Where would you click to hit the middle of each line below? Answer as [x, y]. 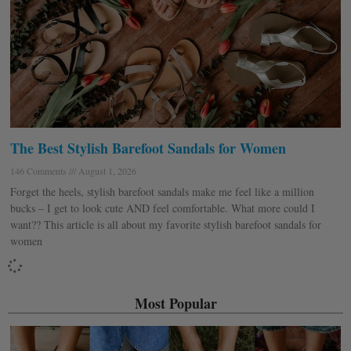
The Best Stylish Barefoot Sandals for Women [148, 148]
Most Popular [175, 304]
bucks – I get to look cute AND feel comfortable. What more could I [163, 208]
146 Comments [40, 171]
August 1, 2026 [106, 171]
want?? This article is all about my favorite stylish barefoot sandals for [166, 225]
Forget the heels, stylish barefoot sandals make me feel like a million [162, 192]
